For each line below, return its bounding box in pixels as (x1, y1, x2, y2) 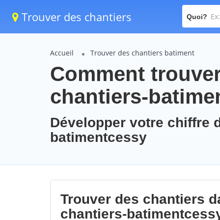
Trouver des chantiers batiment (90, 48, 194, 57)
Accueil (50, 48, 74, 57)
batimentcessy (50, 130, 147, 145)
